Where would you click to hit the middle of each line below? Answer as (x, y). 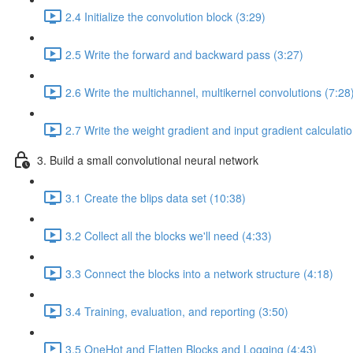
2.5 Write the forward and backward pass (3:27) (184, 54)
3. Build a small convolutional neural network (148, 160)
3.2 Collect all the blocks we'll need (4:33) (169, 235)
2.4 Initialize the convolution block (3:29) (165, 16)
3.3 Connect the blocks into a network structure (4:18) (199, 273)
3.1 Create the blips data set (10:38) (156, 197)
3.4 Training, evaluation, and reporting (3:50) (177, 311)
